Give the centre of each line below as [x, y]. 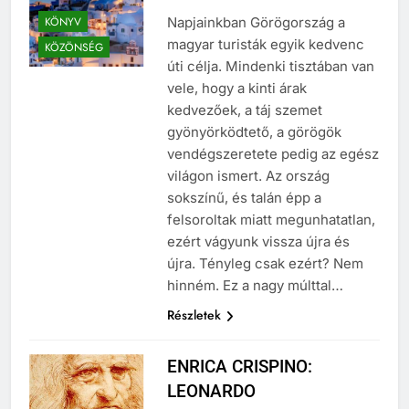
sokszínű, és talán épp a [244, 198]
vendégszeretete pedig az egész [273, 154]
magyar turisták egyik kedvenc [265, 45]
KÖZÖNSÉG [74, 47]
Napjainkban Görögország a [256, 23]
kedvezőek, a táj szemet [244, 110]
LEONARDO [211, 392]
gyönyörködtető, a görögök [254, 132]
